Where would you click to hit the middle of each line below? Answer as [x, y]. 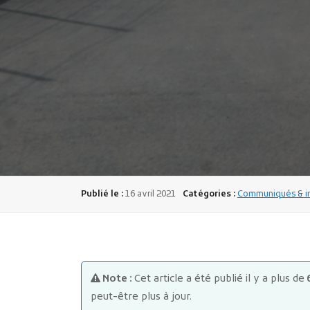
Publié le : [102, 194]
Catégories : [209, 194]
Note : [117, 279]
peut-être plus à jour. [141, 297]
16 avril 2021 [151, 194]
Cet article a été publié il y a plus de [219, 279]
